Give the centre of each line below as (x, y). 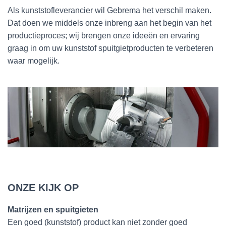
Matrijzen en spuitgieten (53, 210)
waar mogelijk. (34, 61)
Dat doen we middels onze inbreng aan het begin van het (109, 23)
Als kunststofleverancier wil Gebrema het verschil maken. (109, 10)
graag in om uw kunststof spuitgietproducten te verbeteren (110, 48)
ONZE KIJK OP (43, 188)
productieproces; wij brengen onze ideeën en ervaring (104, 35)
